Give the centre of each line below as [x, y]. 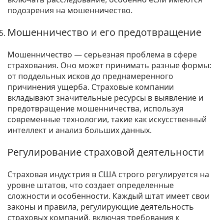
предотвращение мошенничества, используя [96, 108]
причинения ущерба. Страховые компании [91, 87]
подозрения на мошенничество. [70, 10]
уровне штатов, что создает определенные [91, 185]
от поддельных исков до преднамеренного [90, 76]
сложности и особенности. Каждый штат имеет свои [109, 196]
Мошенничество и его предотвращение [104, 32]
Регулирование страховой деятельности [106, 152]
